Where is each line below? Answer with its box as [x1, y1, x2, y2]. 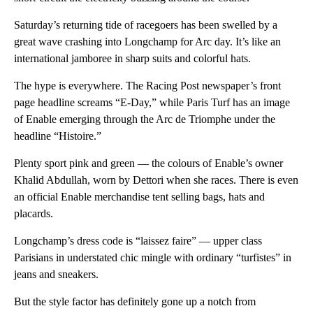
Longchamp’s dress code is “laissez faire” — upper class [14, 235, 262, 247]
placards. [14, 208, 53, 220]
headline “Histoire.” [14, 130, 101, 143]
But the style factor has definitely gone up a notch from [14, 296, 256, 308]
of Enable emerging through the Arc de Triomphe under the [14, 113, 275, 126]
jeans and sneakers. [14, 268, 99, 281]
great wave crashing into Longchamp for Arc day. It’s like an [14, 36, 281, 48]
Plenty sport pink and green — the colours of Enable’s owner [14, 157, 283, 170]
